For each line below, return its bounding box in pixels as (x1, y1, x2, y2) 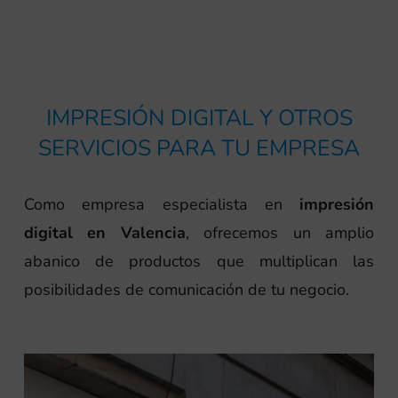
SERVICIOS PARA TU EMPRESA (38, 132, 360, 163)
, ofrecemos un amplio (185, 221, 374, 243)
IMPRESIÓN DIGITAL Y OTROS (45, 102, 353, 133)
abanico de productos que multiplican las (24, 250, 374, 272)
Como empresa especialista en (24, 193, 299, 215)
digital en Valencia (24, 221, 186, 243)
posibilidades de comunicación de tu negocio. (24, 278, 350, 300)
